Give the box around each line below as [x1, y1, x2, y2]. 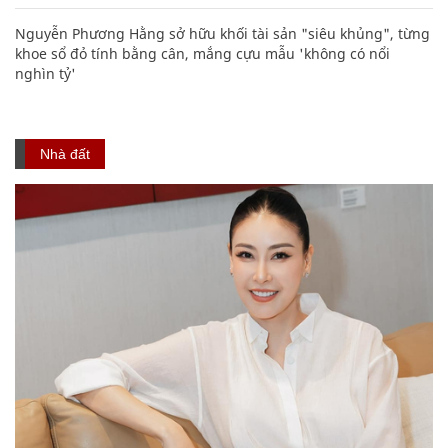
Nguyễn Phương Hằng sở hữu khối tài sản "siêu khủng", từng [15, 24, 430, 44]
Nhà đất [40, 146, 90, 163]
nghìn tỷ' [15, 64, 76, 84]
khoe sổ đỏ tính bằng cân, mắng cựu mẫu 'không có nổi [15, 44, 390, 64]
